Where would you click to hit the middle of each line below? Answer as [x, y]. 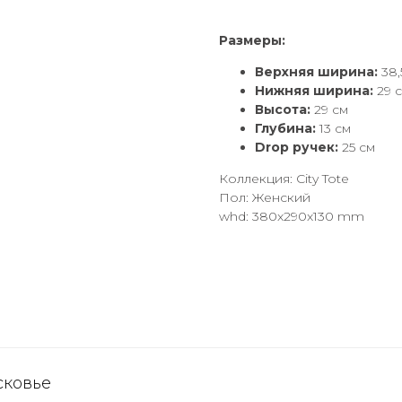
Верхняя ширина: [316, 72]
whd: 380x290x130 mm [292, 217]
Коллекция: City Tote [284, 179]
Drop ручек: [297, 148]
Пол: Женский [265, 198]
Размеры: [252, 41]
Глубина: [285, 129]
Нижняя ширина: [314, 91]
